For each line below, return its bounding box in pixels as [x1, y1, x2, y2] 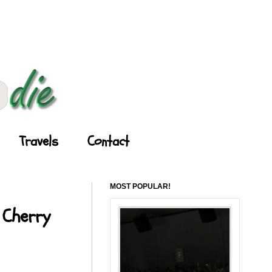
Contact [87, 131, 129, 151]
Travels [19, 131, 58, 151]
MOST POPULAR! [110, 182, 171, 191]
